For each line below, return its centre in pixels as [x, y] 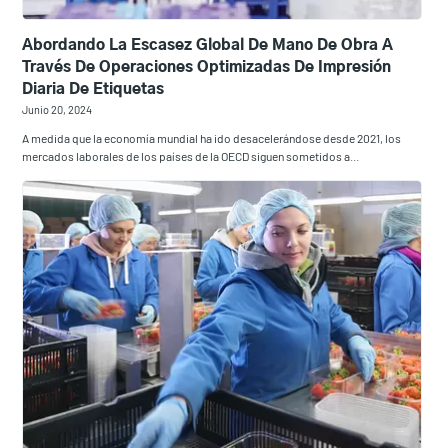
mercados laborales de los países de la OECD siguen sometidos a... [191, 156]
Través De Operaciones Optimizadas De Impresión [207, 68]
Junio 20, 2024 [57, 110]
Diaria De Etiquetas [93, 90]
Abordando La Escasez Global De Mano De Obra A [208, 46]
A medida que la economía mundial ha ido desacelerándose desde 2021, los [212, 138]
